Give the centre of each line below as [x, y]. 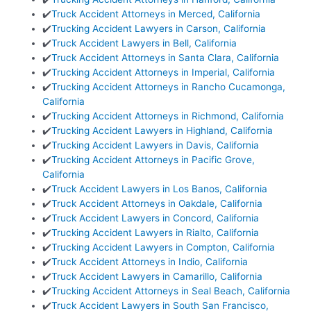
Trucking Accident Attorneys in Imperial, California [163, 73]
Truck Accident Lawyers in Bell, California [144, 43]
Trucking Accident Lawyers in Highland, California [162, 131]
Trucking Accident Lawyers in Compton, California [163, 247]
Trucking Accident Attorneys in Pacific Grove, [153, 160]
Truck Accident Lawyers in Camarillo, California [157, 277]
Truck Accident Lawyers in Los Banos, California [160, 189]
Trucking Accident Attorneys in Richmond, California [168, 116]
